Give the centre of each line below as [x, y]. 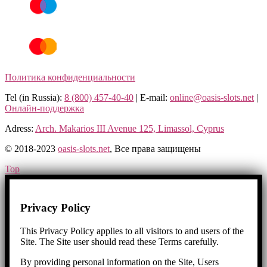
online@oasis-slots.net [212, 98]
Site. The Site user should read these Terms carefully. [119, 241]
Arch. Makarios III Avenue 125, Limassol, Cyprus [130, 129]
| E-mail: [152, 98]
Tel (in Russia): [35, 98]
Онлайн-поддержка [44, 108]
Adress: [20, 129]
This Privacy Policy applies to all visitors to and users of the [132, 231]
